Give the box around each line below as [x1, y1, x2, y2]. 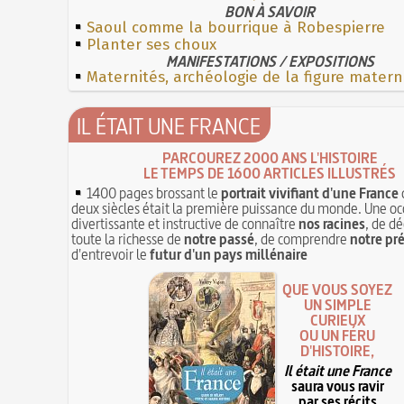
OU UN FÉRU [299, 326, 376, 346]
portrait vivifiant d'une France [221, 182, 399, 203]
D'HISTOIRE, [300, 341, 375, 362]
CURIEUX [310, 310, 365, 331]
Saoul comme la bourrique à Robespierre [87, 17, 386, 37]
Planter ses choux [87, 34, 217, 54]
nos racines [298, 213, 366, 234]
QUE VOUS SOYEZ [282, 280, 393, 300]
